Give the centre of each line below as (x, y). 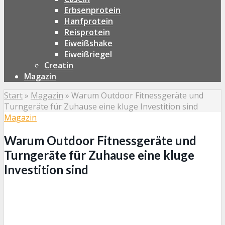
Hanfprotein (89, 21)
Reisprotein (87, 32)
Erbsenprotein (92, 10)
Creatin (59, 65)
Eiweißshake (88, 43)
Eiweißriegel (88, 54)
